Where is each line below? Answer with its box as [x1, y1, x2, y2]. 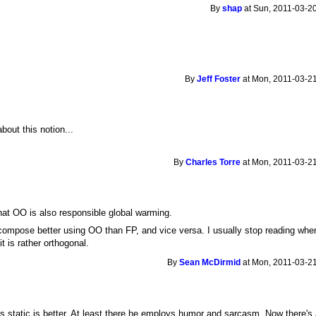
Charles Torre [186, 157, 241, 166]
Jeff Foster [197, 74, 241, 83]
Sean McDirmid [179, 258, 241, 267]
